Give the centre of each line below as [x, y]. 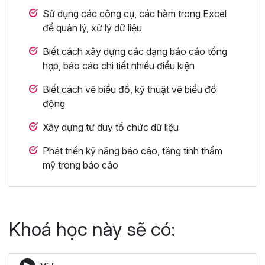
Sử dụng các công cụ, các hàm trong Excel [135, 13]
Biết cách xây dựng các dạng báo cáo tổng [135, 51]
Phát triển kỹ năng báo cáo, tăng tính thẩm [132, 151]
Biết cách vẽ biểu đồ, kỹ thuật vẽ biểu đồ [130, 89]
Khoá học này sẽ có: [92, 229]
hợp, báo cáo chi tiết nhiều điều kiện [119, 65]
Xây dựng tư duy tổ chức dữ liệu [111, 127]
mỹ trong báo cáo [80, 165]
